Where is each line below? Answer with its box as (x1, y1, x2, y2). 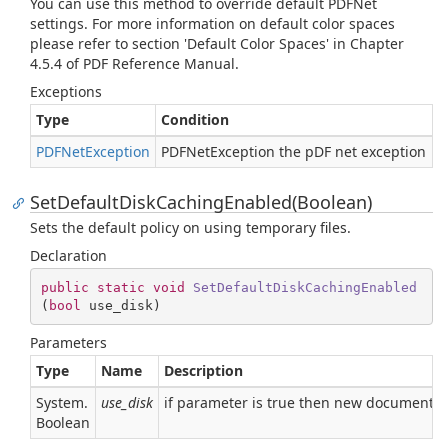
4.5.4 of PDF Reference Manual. (30, 54, 239, 73)
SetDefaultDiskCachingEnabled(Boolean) (30, 190, 372, 214)
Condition (161, 110, 229, 129)
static (96, 279, 145, 295)
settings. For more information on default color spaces (30, 14, 395, 33)
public (40, 279, 89, 295)
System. (36, 393, 88, 412)
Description (164, 361, 243, 380)
